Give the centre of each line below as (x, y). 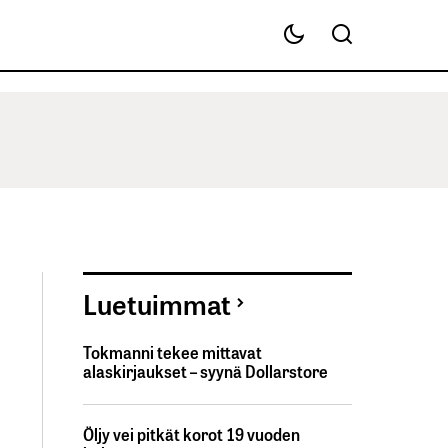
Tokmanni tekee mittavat (172, 352)
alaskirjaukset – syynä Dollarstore (205, 371)
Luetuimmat (157, 302)
